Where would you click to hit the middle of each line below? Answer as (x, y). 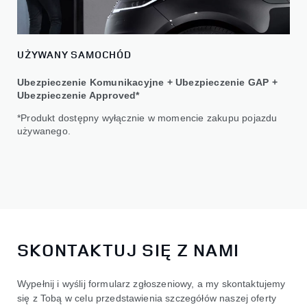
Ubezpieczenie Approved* (78, 96)
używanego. (44, 131)
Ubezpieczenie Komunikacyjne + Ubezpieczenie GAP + (147, 83)
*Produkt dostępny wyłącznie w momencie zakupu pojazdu (147, 118)
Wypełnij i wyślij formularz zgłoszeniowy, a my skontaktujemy (151, 283)
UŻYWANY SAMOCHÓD (74, 55)
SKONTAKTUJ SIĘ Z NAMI (128, 249)
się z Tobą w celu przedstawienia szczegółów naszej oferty (147, 298)
